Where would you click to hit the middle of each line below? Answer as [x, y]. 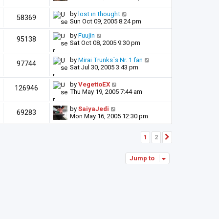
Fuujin [87, 36]
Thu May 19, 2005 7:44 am [106, 92]
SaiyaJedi [94, 109]
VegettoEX [94, 85]
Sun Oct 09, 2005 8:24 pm [106, 22]
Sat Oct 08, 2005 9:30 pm [105, 43]
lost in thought [99, 14]
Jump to [142, 158]
